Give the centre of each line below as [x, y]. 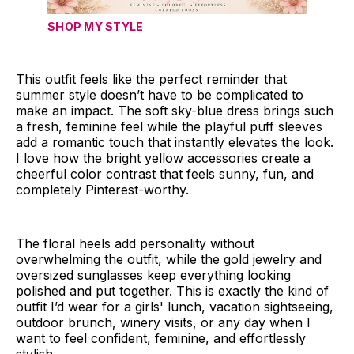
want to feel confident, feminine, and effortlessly [161, 338]
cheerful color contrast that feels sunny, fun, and [165, 173]
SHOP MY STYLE [96, 26]
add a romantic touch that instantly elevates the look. [175, 142]
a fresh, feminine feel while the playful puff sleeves [169, 126]
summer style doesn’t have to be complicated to [160, 94]
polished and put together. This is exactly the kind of [172, 290]
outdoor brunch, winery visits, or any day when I [163, 322]
